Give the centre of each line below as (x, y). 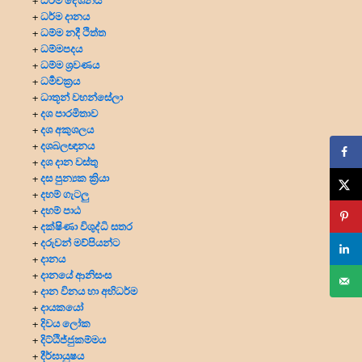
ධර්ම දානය (65, 15)
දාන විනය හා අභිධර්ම (89, 290)
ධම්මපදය (61, 48)
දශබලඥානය (67, 145)
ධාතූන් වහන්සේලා (82, 96)
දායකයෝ (62, 306)
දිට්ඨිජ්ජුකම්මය (73, 339)
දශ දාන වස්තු (69, 161)
